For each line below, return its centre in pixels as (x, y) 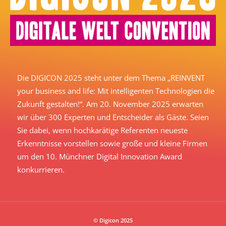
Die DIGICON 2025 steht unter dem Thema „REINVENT (111, 78)
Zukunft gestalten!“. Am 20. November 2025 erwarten (110, 104)
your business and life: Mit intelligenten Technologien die (116, 91)
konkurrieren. (41, 170)
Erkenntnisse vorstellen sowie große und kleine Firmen (112, 144)
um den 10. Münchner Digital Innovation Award (100, 157)
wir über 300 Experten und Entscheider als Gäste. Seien (113, 117)
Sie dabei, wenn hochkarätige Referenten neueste (102, 130)
